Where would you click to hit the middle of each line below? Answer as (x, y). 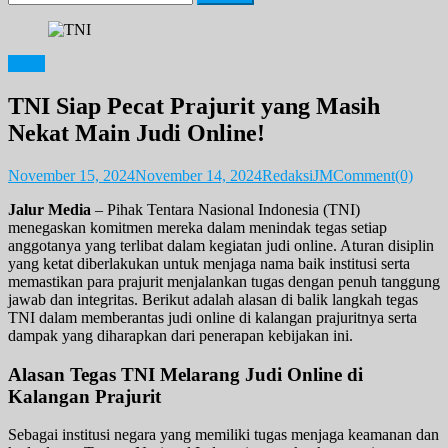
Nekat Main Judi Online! (136, 132)
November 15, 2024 (71, 175)
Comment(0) (373, 175)
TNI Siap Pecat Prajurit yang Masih (194, 105)
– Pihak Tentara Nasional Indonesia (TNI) (225, 209)
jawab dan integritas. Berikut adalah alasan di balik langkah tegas (213, 299)
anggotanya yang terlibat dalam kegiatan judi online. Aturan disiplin (221, 245)
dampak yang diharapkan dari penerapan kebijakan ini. (180, 335)
